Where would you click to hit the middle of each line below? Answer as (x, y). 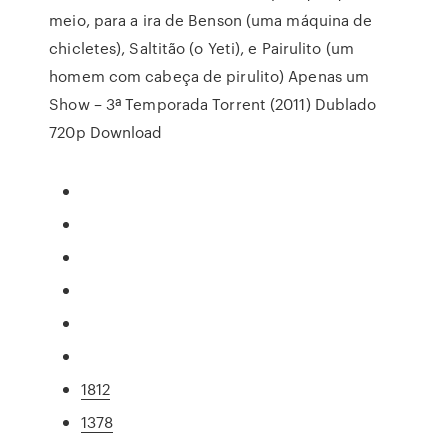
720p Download (106, 132)
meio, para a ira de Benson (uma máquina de (211, 20)
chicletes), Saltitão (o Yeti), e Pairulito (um (201, 48)
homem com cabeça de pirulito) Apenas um (209, 76)
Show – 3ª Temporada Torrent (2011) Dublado (213, 104)
